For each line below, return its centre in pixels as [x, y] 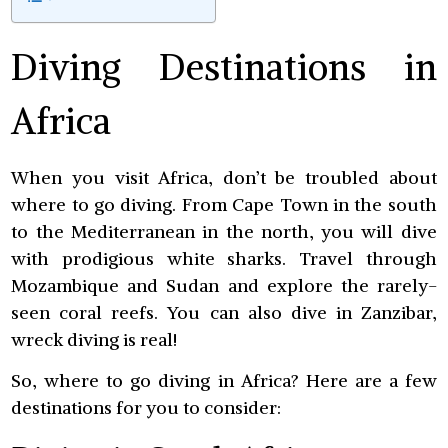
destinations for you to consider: [146, 407]
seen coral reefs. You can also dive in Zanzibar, [224, 312]
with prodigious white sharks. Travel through [224, 258]
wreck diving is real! [94, 339]
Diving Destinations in [224, 68]
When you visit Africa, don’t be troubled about [224, 177]
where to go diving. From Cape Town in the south [224, 204]
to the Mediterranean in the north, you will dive [224, 231]
